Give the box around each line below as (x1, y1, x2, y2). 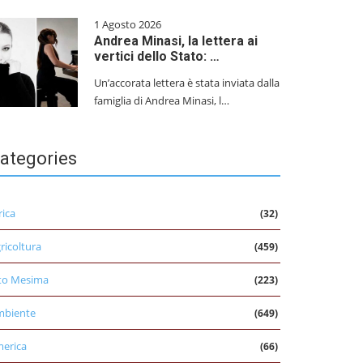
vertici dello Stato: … (94, 49, 220, 64)
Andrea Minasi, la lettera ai (94, 33, 258, 49)
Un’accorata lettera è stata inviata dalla (94, 75, 280, 90)
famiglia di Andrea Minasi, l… (94, 93, 229, 108)
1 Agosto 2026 (94, 17, 161, 32)
